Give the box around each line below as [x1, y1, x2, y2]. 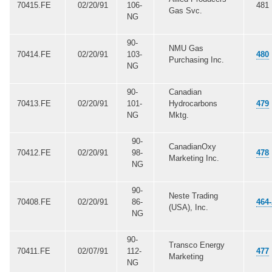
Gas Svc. [168, 5, 202, 15]
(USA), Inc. [168, 202, 208, 212]
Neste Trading [168, 191, 218, 200]
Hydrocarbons [168, 98, 217, 108]
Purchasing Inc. [168, 55, 224, 64]
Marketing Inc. [168, 153, 219, 163]
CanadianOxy [168, 141, 216, 151]
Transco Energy [168, 240, 225, 250]
